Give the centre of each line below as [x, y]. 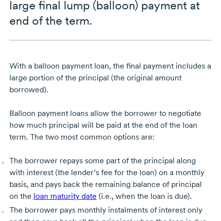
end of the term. [51, 21]
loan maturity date [65, 196]
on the [21, 196]
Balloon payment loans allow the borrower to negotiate [105, 113]
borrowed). [29, 90]
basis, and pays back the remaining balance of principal [105, 184]
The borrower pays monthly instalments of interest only [106, 210]
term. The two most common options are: [82, 137]
